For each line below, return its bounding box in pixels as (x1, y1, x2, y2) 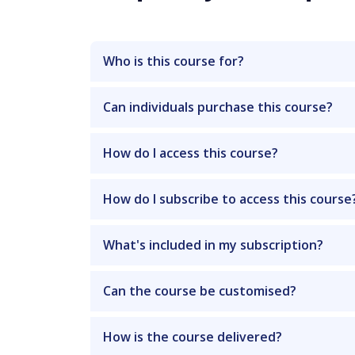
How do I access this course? (103, 143, 278, 162)
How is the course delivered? (103, 327, 282, 345)
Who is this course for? (103, 52, 244, 70)
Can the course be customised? (103, 281, 296, 300)
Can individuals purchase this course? (103, 97, 333, 116)
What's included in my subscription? (103, 235, 323, 254)
